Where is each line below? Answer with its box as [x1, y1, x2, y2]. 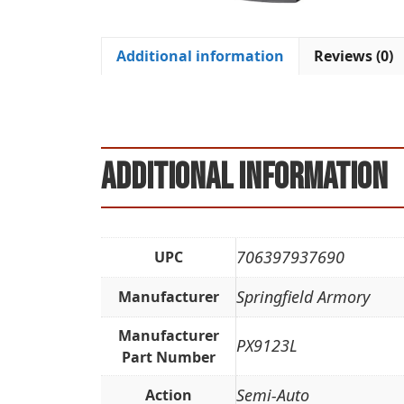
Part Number [121, 347, 216, 368]
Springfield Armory [236, 286, 370, 308]
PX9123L [236, 335, 298, 357]
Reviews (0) [314, 46, 393, 67]
